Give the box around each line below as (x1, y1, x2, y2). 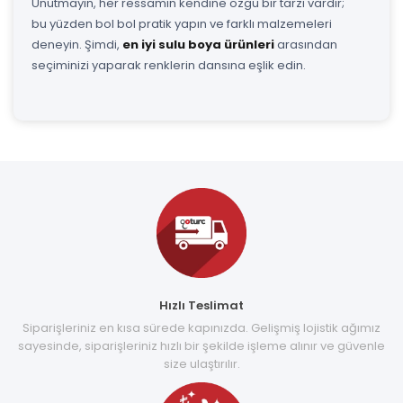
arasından (274, 35, 337, 53)
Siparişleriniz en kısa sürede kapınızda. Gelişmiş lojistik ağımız (22, 318, 381, 336)
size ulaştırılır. (163, 354, 240, 372)
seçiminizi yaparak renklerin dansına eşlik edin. (31, 56, 306, 74)
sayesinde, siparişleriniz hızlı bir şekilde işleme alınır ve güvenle (18, 336, 385, 354)
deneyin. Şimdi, (31, 35, 122, 53)
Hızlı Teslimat (159, 296, 244, 314)
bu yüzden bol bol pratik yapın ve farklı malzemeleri (31, 14, 332, 32)
